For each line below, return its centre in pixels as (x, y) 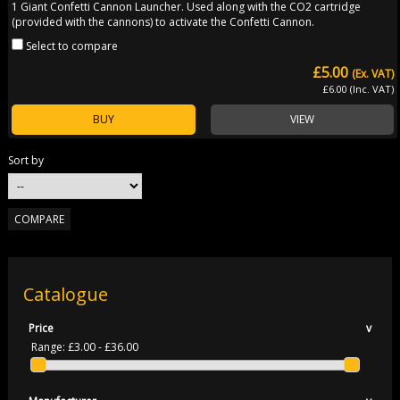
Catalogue (66, 294)
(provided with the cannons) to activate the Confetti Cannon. (163, 21)
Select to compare (72, 46)
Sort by (25, 161)
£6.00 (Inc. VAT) (359, 88)
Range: (49, 346)
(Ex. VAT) (373, 73)
